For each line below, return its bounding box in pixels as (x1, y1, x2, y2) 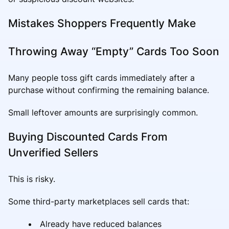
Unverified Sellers (8, 146, 98, 159)
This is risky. (8, 173, 55, 184)
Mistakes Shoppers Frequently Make (8, 16, 196, 30)
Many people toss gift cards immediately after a (8, 72, 195, 83)
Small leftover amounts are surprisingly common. (8, 107, 198, 118)
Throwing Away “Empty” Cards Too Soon (8, 44, 219, 58)
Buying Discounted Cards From (8, 130, 168, 143)
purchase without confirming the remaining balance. (8, 84, 209, 95)
